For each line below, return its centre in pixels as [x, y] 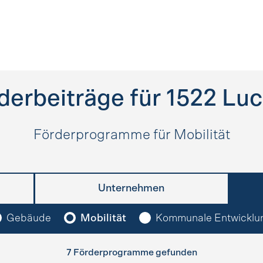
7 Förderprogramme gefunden [131, 252]
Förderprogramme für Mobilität [131, 135]
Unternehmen [131, 188]
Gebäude [29, 218]
